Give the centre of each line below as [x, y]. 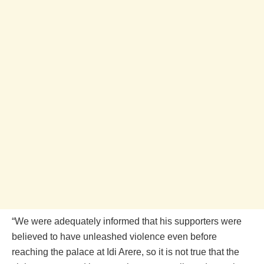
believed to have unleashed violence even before [114, 236]
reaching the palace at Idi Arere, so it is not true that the [126, 252]
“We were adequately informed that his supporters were [127, 221]
